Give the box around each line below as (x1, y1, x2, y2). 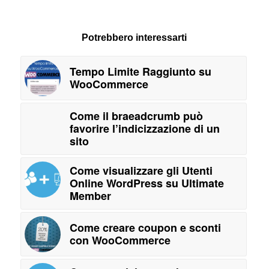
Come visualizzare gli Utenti (69, 163, 213, 179)
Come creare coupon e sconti (69, 220, 221, 236)
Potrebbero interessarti (82, 32, 187, 43)
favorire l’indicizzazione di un (69, 121, 220, 137)
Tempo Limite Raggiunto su (69, 64, 211, 80)
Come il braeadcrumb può (69, 108, 203, 124)
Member (69, 188, 111, 204)
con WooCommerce (69, 232, 171, 249)
